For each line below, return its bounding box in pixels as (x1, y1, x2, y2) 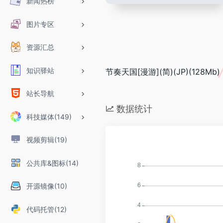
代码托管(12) (26, 205, 67, 214)
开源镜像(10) (26, 182, 67, 190)
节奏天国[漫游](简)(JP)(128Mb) (106, 67, 220, 77)
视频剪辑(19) (26, 135, 67, 144)
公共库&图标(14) (26, 158, 79, 167)
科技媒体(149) (26, 112, 72, 121)
